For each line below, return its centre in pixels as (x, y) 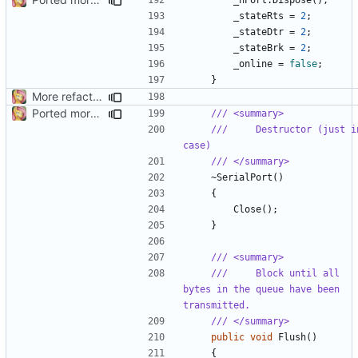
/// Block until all (275, 273)
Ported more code (95, 113)
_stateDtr (259, 32)
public (228, 337)
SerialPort (245, 177)
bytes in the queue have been (261, 289)
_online (253, 64)
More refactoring (97, 96)
